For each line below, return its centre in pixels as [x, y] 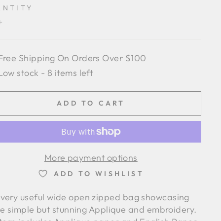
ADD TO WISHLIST [99, 173]
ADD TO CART [91, 103]
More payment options [91, 157]
